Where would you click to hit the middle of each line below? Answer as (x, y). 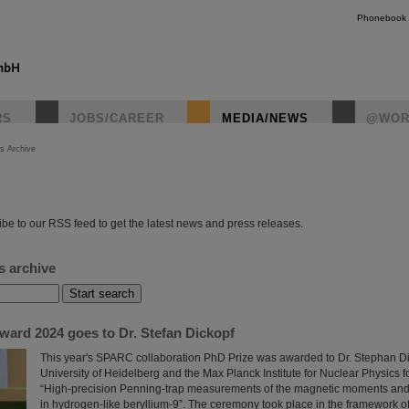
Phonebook (382, 18)
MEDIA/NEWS (265, 118)
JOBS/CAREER (117, 118)
